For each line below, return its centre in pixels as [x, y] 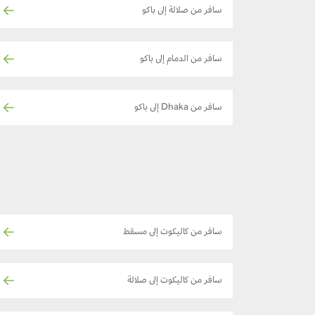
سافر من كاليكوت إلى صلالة [175, 281]
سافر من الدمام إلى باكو [181, 59]
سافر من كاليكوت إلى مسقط [173, 232]
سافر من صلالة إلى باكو [182, 11]
